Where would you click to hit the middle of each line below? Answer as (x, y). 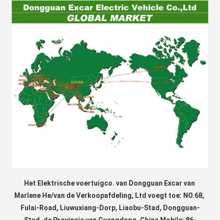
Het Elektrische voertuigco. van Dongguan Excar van (109, 183)
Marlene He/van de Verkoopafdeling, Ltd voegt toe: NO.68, (109, 196)
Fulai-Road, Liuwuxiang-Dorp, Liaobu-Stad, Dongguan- (110, 208)
